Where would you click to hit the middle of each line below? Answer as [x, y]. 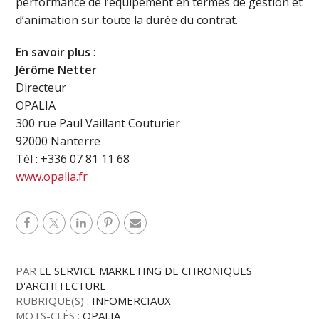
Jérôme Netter [57, 69]
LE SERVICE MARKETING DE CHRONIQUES [146, 270]
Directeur [41, 87]
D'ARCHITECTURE [61, 285]
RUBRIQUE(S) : [54, 300]
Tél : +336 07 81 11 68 [73, 158]
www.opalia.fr [52, 176]
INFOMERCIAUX [132, 300]
